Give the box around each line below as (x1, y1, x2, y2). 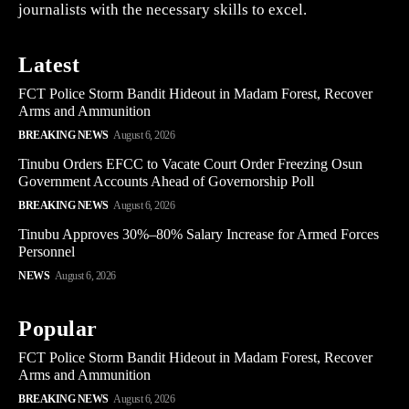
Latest (18, 53, 79, 78)
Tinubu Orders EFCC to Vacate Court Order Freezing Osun (18, 156, 362, 173)
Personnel (18, 244, 75, 260)
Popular (18, 317, 98, 341)
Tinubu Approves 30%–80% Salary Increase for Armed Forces (18, 226, 379, 243)
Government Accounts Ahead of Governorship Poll (18, 173, 314, 190)
